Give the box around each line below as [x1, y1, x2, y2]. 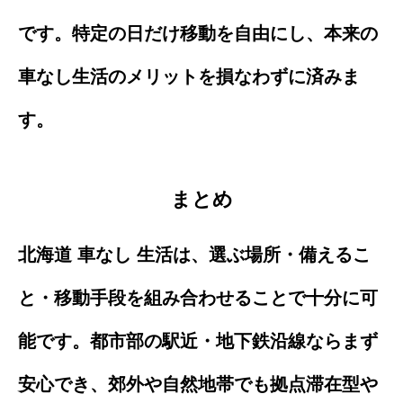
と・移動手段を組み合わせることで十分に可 [18, 288, 378, 309]
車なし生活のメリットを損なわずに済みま [18, 66, 360, 86]
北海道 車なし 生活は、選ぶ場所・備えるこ [18, 245, 371, 265]
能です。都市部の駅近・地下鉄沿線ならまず [18, 331, 378, 352]
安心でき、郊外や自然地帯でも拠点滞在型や [18, 374, 378, 395]
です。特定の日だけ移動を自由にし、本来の [18, 22, 378, 43]
